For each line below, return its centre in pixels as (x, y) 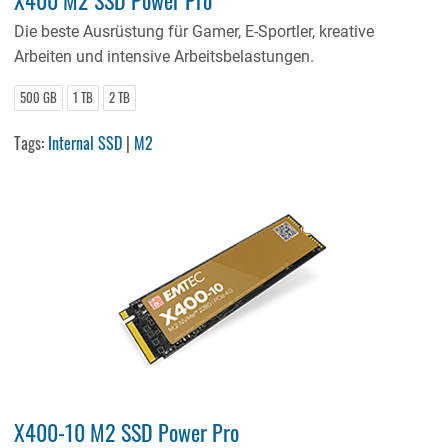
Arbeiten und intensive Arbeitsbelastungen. (164, 56)
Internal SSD (85, 142)
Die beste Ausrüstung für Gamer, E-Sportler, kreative (194, 31)
